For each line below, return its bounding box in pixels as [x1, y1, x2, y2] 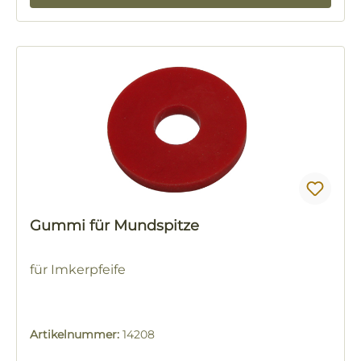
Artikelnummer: [30, 327, 122, 342]
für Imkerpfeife [30, 262, 126, 277]
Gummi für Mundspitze [30, 217, 199, 234]
